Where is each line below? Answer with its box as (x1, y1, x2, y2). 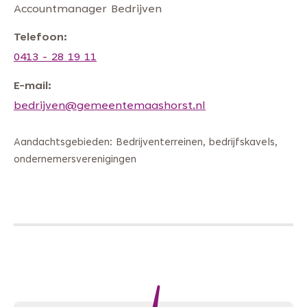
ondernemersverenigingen (14, 155, 136, 166)
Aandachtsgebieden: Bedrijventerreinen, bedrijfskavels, (14, 138, 278, 149)
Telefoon (14, 32, 64, 44)
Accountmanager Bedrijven (14, 3, 162, 15)
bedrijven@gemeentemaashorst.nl (14, 100, 206, 112)
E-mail (14, 80, 48, 92)
